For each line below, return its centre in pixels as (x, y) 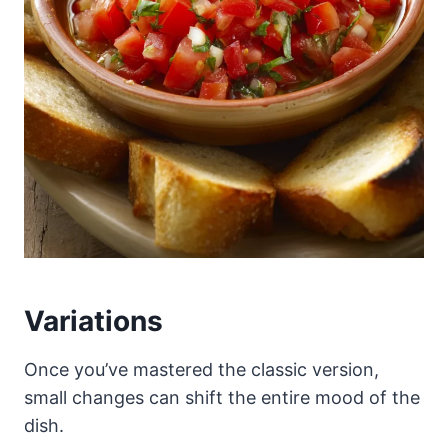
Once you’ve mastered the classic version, (201, 369)
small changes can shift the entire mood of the (222, 397)
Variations (93, 320)
